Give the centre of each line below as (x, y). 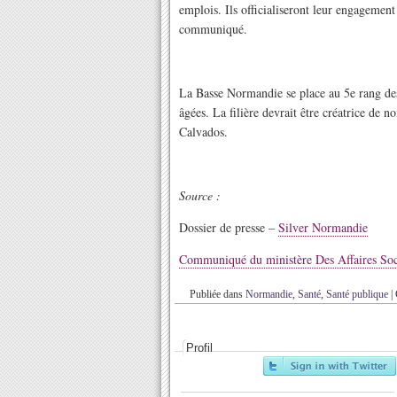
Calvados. (203, 132)
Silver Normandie (323, 227)
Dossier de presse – (229, 227)
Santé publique (357, 294)
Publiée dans (218, 294)
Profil (199, 348)
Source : (200, 195)
